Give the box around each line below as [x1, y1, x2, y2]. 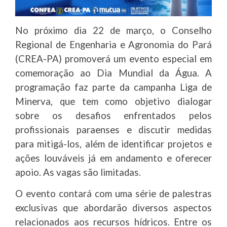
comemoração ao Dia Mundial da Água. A [15, 67, 212, 79]
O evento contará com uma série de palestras [15, 187, 212, 199]
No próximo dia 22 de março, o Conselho [15, 24, 212, 36]
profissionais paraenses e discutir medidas [15, 124, 212, 135]
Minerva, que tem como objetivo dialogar [15, 95, 212, 107]
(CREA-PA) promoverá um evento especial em [15, 53, 212, 64]
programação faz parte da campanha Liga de [15, 81, 212, 93]
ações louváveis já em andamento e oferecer [15, 152, 212, 164]
